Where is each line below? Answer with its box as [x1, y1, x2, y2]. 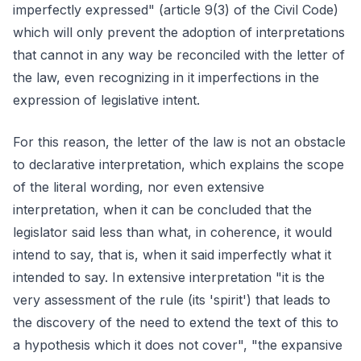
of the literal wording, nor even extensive [13, 179, 264, 195]
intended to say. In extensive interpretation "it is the [13, 269, 325, 285]
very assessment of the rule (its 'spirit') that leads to [13, 292, 330, 308]
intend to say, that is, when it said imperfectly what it [13, 247, 331, 263]
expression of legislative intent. [13, 92, 200, 108]
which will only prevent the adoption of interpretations [13, 24, 345, 40]
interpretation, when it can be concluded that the [13, 201, 312, 218]
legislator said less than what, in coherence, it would [13, 224, 332, 240]
